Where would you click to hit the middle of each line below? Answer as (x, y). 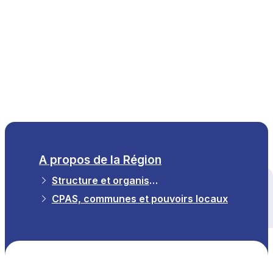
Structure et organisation (153, 180)
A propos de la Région (100, 160)
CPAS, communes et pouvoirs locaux (140, 199)
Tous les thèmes (117, 197)
